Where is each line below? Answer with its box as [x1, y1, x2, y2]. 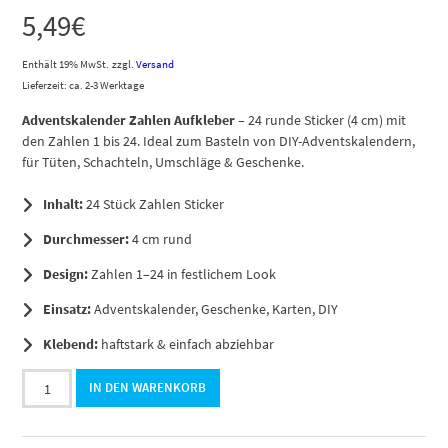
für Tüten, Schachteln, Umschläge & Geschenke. [22, 153, 305, 172]
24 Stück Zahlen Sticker [83, 195, 225, 214]
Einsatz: [43, 300, 92, 319]
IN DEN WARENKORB [89, 380, 207, 396]
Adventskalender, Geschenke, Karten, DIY [91, 300, 339, 319]
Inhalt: [43, 195, 84, 214]
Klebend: [43, 335, 99, 354]
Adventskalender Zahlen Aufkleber [22, 111, 236, 130]
